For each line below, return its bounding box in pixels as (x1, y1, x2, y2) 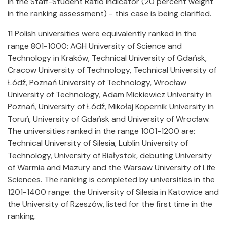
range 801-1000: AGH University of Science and (8, 41, 182, 51)
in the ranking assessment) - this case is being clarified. (8, 8, 211, 19)
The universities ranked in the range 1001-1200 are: (8, 126, 195, 136)
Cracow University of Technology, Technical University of (8, 65, 216, 75)
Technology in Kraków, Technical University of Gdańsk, (8, 53, 207, 63)
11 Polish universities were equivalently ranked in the (8, 28, 197, 39)
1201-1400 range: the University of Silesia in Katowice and (8, 186, 219, 197)
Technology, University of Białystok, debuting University (8, 150, 212, 161)
